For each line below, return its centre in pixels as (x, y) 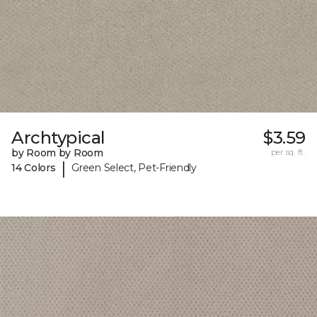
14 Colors (34, 168)
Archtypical (58, 137)
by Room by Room (57, 152)
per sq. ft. (288, 151)
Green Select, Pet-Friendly (134, 168)
